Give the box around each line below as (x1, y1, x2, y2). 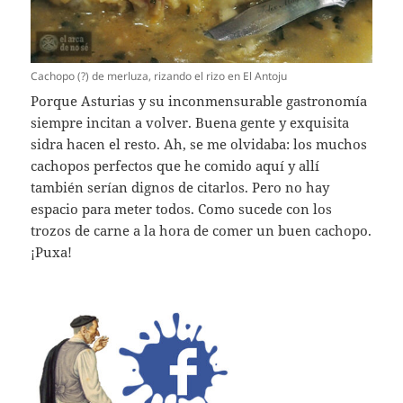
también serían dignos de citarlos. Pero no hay (31, 178, 330, 197)
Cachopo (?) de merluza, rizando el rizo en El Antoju (31, 68, 288, 85)
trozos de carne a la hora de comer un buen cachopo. (31, 221, 372, 240)
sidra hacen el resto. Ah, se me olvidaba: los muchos (31, 135, 368, 154)
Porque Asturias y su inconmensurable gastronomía (31, 92, 368, 111)
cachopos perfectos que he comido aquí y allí (31, 157, 320, 175)
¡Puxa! (31, 243, 73, 262)
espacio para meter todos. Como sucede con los (31, 200, 333, 219)
